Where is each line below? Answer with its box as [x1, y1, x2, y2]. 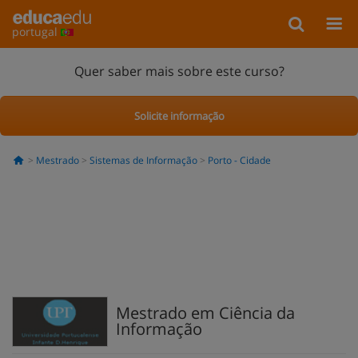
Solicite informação [133, 108, 225, 123]
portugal [12, 24, 61, 39]
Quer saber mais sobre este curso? [74, 62, 284, 80]
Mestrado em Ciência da [116, 302, 295, 324]
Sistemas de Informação [89, 153, 197, 167]
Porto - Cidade [207, 153, 271, 167]
